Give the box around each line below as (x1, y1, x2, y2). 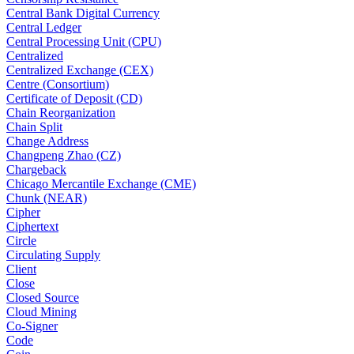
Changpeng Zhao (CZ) (6, 149, 121, 163)
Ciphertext (6, 220, 58, 234)
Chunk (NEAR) (6, 191, 87, 205)
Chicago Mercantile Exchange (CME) (6, 177, 196, 191)
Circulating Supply (6, 248, 100, 262)
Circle (6, 234, 36, 248)
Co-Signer (6, 319, 58, 333)
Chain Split (6, 120, 62, 134)
